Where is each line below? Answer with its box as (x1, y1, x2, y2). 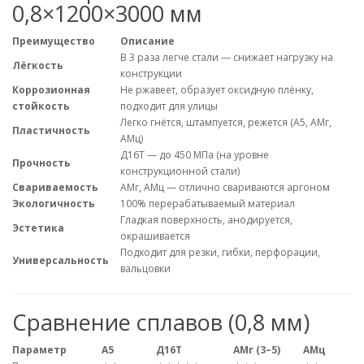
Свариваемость (12, 180, 98, 195)
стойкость (12, 99, 70, 114)
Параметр (12, 343, 67, 357)
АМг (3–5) (233, 343, 280, 357)
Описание (120, 34, 175, 49)
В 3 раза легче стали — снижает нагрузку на (120, 50, 333, 65)
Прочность (12, 156, 71, 171)
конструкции (120, 67, 182, 81)
